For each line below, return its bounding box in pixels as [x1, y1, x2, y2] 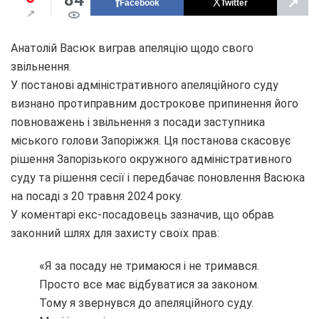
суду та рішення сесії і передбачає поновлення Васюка [11, 170, 305, 184]
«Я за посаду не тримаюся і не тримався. [39, 258, 259, 273]
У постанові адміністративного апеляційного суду [11, 78, 278, 92]
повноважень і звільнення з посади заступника [11, 115, 265, 129]
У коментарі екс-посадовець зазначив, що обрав [11, 207, 274, 221]
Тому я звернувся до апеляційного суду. [39, 296, 253, 310]
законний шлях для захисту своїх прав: [11, 226, 219, 240]
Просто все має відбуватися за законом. [39, 277, 259, 291]
